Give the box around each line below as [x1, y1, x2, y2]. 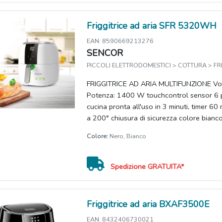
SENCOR [87, 47, 123, 59]
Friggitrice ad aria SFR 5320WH [87, 20, 217, 32]
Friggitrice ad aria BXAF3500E [87, 198, 210, 211]
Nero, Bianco [108, 132, 147, 141]
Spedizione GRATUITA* [111, 162, 184, 172]
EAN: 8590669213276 [87, 37, 154, 46]
